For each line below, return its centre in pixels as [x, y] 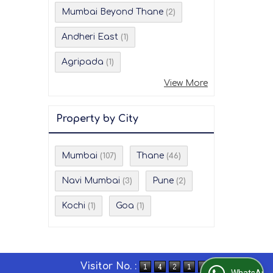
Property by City [97, 119]
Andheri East [90, 37]
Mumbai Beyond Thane [112, 12]
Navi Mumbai [91, 181]
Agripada [83, 62]
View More [186, 83]
